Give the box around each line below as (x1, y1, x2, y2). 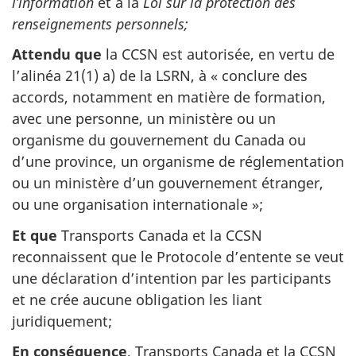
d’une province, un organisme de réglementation (12, 152, 344, 171)
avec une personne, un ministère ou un (12, 109, 276, 128)
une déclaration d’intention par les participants (12, 268, 331, 288)
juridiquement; (12, 311, 112, 331)
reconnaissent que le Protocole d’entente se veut (12, 246, 344, 266)
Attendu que (12, 44, 102, 64)
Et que (12, 225, 57, 245)
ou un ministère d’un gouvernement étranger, (12, 173, 323, 192)
